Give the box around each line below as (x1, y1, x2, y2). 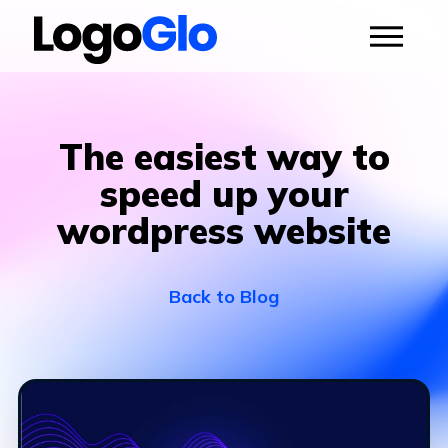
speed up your (99, 171, 349, 216)
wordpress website (57, 208, 391, 253)
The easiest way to (58, 134, 390, 179)
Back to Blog (169, 285, 279, 308)
